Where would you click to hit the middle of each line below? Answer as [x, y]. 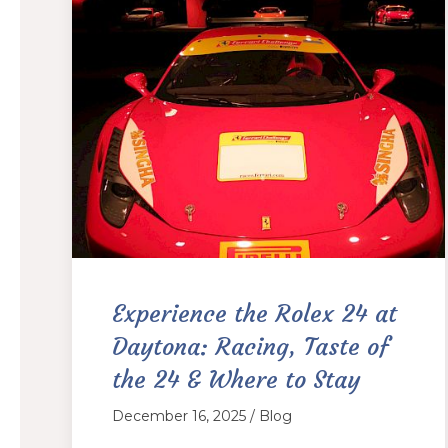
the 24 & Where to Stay [236, 380]
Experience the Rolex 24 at [254, 314]
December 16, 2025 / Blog [202, 416]
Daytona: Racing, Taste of [250, 347]
